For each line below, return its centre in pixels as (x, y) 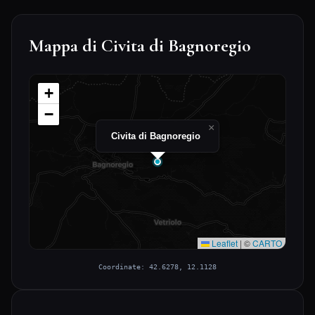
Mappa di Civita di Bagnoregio (140, 46)
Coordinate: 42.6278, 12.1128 (157, 267)
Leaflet (224, 243)
